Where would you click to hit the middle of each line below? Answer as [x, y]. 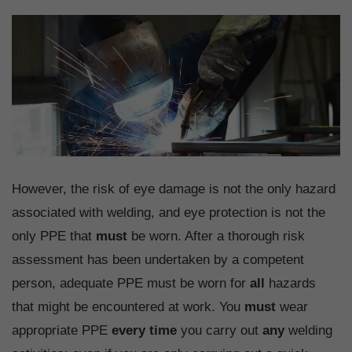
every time [144, 331]
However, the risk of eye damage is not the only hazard [174, 189]
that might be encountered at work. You [128, 307]
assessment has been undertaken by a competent [158, 260]
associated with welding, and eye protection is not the [169, 213]
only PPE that [54, 236]
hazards [292, 284]
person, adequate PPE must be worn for [131, 284]
